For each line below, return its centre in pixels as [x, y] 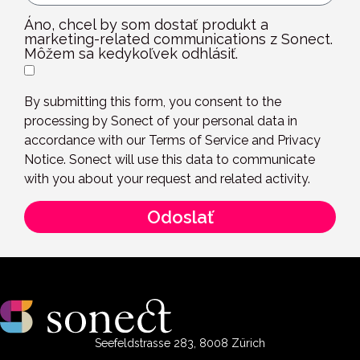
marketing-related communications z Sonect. [178, 39]
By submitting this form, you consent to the [153, 102]
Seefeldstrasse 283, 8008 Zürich [180, 344]
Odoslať [180, 217]
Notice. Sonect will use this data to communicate [170, 160]
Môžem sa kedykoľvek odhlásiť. [131, 54]
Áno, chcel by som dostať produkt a [146, 25]
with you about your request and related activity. [167, 179]
